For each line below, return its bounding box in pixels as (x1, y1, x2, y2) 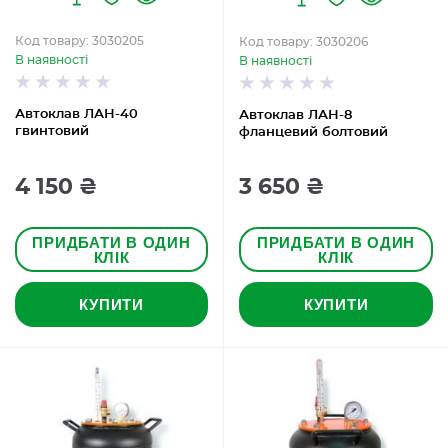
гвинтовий (15, 125, 89, 138)
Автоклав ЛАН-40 (15, 108, 138, 121)
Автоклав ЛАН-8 (239, 109, 352, 122)
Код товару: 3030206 (239, 36, 368, 48)
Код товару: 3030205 (15, 35, 144, 47)
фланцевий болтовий (239, 126, 388, 139)
